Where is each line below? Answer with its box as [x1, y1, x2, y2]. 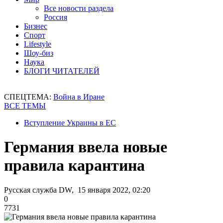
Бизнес [24, 22, 47, 30]
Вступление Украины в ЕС [24, 118, 116, 127]
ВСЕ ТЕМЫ [4, 102, 46, 110]
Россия [44, 13, 67, 21]
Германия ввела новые [4, 138, 167, 156]
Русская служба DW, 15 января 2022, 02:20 [4, 185, 150, 194]
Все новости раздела [44, 4, 113, 12]
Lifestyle [24, 40, 51, 48]
